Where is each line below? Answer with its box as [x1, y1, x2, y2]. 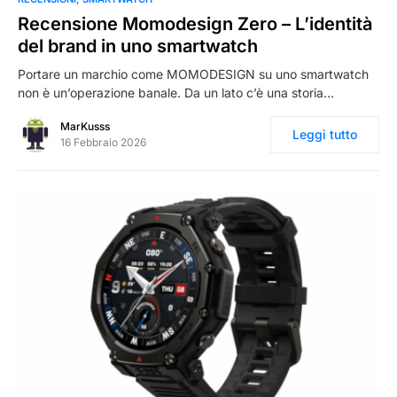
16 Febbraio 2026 [60, 136, 146, 150]
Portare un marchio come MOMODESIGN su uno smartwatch [18, 66, 369, 82]
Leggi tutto [292, 127, 357, 143]
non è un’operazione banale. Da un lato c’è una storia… [18, 85, 334, 101]
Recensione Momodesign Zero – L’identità [18, 13, 372, 35]
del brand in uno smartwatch [18, 35, 258, 58]
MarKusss [60, 120, 110, 134]
